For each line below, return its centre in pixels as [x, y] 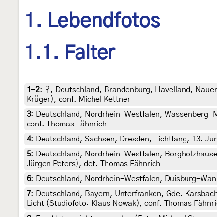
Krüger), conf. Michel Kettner [78, 99]
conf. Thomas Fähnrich [67, 124]
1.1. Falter [70, 54]
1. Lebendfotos [92, 21]
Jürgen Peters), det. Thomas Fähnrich [93, 163]
